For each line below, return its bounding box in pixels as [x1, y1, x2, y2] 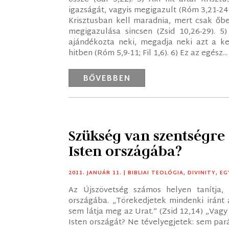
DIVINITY [188, 168, 216, 178]
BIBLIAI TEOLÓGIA [128, 168, 184, 178]
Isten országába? [68, 142, 182, 160]
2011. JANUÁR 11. [68, 168, 122, 178]
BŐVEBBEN [83, 72, 131, 86]
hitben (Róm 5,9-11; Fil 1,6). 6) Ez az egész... [68, 46, 228, 60]
